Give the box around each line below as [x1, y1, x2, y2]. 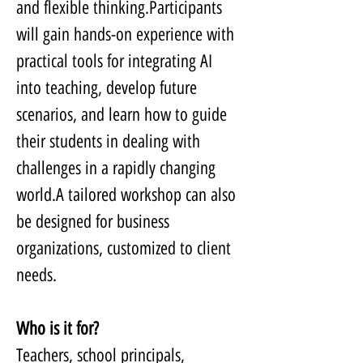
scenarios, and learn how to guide [16, 104, 231, 126]
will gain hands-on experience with [16, 23, 238, 46]
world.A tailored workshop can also [16, 184, 240, 207]
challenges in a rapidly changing [16, 157, 220, 180]
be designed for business [16, 211, 173, 233]
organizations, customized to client [16, 237, 235, 260]
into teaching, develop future [16, 77, 201, 100]
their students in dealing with [16, 130, 204, 153]
